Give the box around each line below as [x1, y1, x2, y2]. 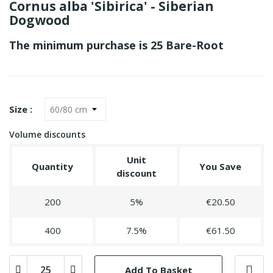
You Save [199, 160, 241, 173]
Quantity [32, 160, 73, 173]
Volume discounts [9, 129, 85, 141]
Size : [9, 103, 32, 116]
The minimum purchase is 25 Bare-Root [9, 38, 227, 53]
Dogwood [9, 12, 70, 29]
